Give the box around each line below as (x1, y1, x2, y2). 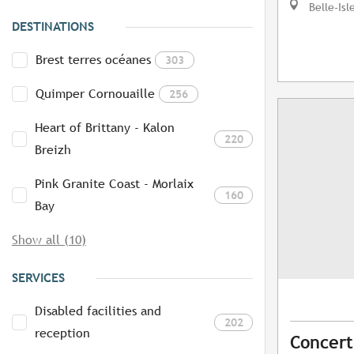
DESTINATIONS (12, 19, 94, 35)
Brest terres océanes (36, 52, 151, 68)
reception (35, 326, 91, 341)
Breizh (35, 142, 72, 158)
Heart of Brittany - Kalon (35, 120, 175, 136)
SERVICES (12, 270, 65, 286)
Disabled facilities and (35, 303, 162, 319)
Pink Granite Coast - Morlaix (35, 176, 194, 192)
